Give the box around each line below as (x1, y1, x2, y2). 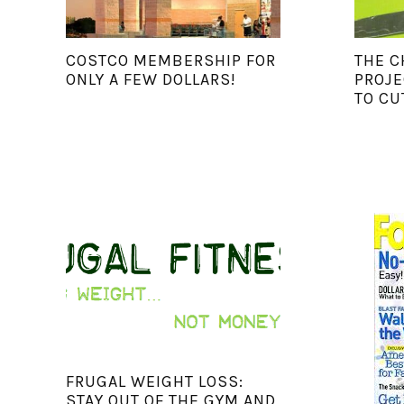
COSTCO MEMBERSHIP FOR (65, 50, 276, 71)
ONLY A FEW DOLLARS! (65, 69, 236, 90)
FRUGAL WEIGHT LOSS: (65, 372, 243, 392)
